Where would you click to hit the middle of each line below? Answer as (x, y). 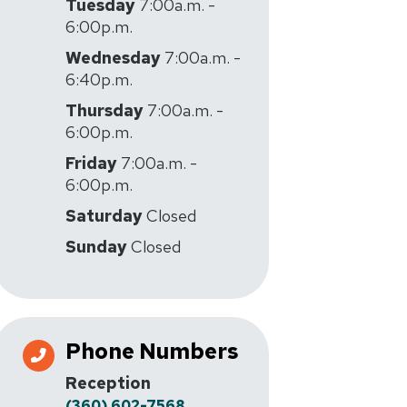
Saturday (104, 215)
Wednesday (113, 57)
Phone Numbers (152, 351)
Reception (108, 382)
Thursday (104, 110)
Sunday (96, 246)
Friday (91, 163)
